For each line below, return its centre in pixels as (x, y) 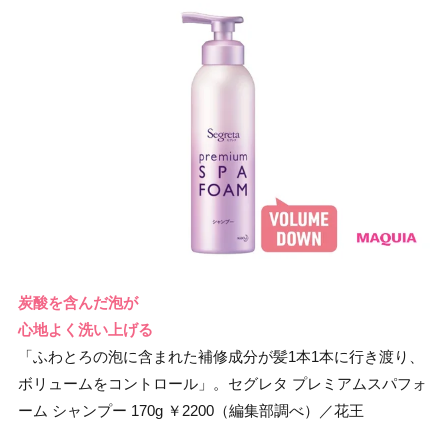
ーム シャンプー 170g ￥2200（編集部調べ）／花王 (191, 410)
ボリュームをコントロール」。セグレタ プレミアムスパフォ (222, 383)
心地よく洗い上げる (85, 329)
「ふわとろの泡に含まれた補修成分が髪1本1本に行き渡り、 (221, 356)
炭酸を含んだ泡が (78, 302)
